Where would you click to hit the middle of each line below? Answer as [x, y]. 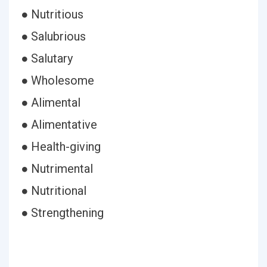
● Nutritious [52, 14]
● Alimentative [59, 125]
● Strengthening [62, 213]
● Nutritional [54, 191]
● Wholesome [58, 80]
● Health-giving [61, 147]
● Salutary [47, 58]
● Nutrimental [57, 169]
